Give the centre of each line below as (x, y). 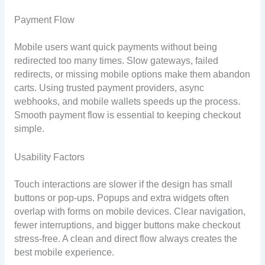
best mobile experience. (64, 253)
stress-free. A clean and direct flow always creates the (125, 239)
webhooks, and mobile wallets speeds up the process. (127, 102)
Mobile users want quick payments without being (115, 47)
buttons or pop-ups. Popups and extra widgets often (121, 198)
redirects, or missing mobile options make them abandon (132, 75)
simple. (29, 129)
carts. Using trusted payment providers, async (109, 88)
